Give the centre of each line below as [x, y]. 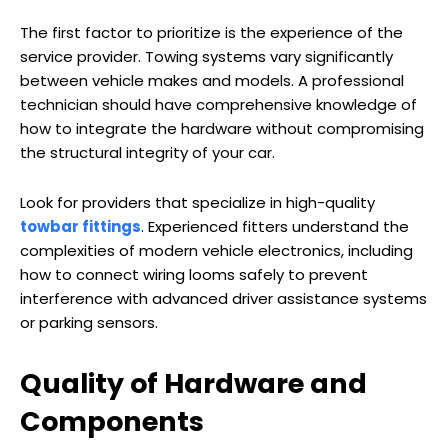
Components [112, 422]
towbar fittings [80, 227]
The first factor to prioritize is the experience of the [211, 33]
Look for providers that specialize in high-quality [197, 203]
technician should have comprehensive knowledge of [218, 105]
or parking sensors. [89, 323]
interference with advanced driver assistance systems [223, 299]
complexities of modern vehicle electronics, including [216, 251]
